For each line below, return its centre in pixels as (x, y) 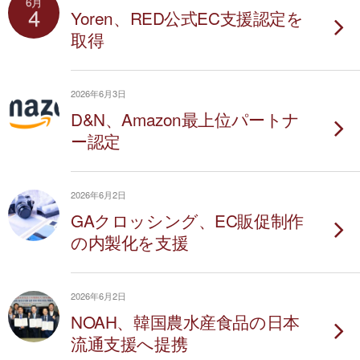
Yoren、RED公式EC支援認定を (187, 18)
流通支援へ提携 (129, 343)
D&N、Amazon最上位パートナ (185, 119)
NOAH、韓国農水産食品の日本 (185, 321)
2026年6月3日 (98, 93)
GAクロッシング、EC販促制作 (187, 220)
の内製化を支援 (130, 242)
